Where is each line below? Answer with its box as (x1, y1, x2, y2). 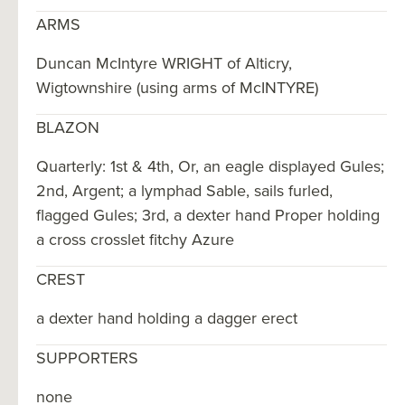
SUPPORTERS (36, 345, 138, 369)
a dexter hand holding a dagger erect (36, 306, 297, 329)
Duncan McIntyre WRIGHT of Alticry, (36, 51, 292, 74)
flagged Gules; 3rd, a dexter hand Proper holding (36, 202, 380, 226)
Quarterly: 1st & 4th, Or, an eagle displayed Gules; (36, 154, 384, 177)
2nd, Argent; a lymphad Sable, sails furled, (36, 178, 333, 202)
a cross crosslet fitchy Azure (36, 227, 234, 250)
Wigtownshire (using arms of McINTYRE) (36, 75, 318, 99)
